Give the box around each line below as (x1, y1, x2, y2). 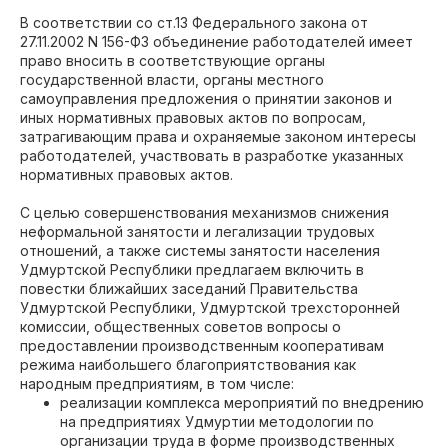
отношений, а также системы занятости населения (20, 242, 380, 259)
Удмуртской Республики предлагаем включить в (20, 261, 364, 278)
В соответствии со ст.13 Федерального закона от (20, 14, 368, 31)
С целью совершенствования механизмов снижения (20, 204, 389, 221)
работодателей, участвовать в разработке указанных (20, 147, 404, 164)
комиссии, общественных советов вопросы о (20, 318, 341, 335)
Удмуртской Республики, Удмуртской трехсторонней (20, 299, 400, 316)
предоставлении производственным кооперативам (20, 337, 384, 354)
